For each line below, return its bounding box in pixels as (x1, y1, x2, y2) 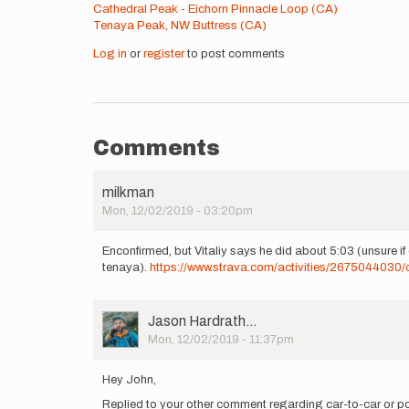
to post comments (184, 47, 285, 60)
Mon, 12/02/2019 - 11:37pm (148, 333, 294, 346)
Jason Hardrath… (148, 313, 257, 329)
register (143, 47, 184, 60)
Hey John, (102, 373, 156, 386)
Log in (93, 47, 127, 60)
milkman (102, 184, 154, 200)
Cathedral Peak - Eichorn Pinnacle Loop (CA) (93, 3, 338, 16)
